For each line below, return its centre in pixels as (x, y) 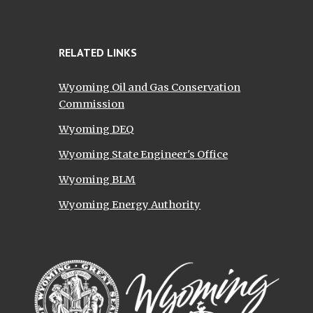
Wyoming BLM (97, 180)
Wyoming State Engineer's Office (144, 154)
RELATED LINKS (98, 52)
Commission (92, 104)
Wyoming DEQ (96, 129)
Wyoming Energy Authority (130, 205)
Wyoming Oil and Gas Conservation (150, 87)
